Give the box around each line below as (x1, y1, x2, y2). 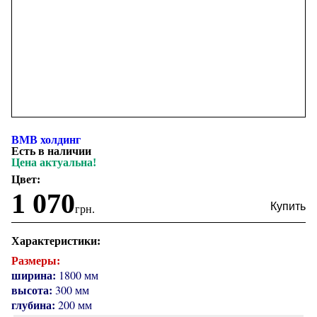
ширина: (11, 267, 56, 283)
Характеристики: (11, 235, 100, 247)
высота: (11, 282, 52, 298)
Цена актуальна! (11, 156, 96, 168)
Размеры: (11, 255, 60, 267)
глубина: (11, 296, 55, 313)
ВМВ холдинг (11, 134, 81, 146)
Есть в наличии (11, 145, 91, 157)
